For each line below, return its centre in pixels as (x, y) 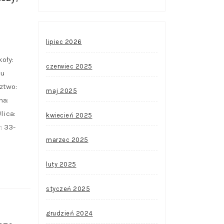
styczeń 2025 (68, 189)
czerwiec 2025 (69, 66)
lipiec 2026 (64, 42)
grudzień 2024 (69, 213)
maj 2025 (61, 91)
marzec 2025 (67, 140)
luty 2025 (61, 164)
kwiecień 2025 (69, 115)
